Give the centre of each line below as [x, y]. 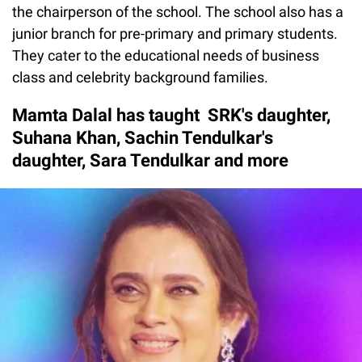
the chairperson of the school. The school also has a [178, 11]
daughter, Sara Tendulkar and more [150, 160]
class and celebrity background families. [142, 77]
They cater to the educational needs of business [166, 55]
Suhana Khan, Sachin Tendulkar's [143, 137]
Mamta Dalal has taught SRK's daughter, [171, 115]
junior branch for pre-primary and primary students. [175, 33]
